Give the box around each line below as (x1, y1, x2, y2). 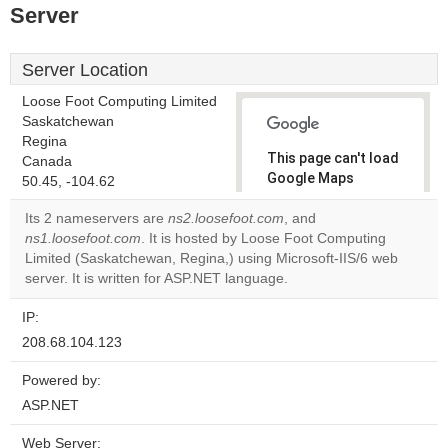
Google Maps (267, 170, 354, 186)
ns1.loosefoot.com (25, 231, 141, 246)
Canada (22, 154, 72, 169)
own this (281, 251, 330, 265)
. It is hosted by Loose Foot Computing (141, 231, 386, 246)
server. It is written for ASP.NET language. (25, 271, 288, 286)
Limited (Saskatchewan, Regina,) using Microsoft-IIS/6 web (25, 251, 398, 266)
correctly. (267, 190, 332, 206)
